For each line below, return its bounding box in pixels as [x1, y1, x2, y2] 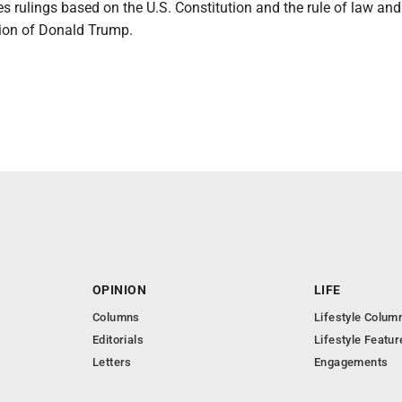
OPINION [92, 283, 146, 297]
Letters [92, 355, 132, 369]
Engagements [314, 355, 389, 369]
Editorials [92, 333, 144, 346]
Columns [92, 310, 140, 324]
